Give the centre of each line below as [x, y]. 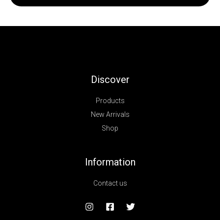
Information [110, 162]
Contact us [110, 183]
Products [110, 101]
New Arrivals [110, 115]
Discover [110, 80]
